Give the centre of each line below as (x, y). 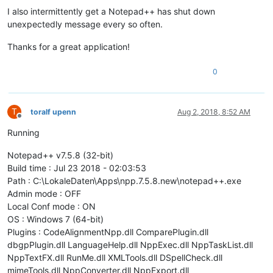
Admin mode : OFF (44, 194)
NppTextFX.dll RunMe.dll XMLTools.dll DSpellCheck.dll (115, 258)
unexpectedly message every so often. (85, 24)
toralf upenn (53, 112)
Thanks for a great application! (69, 47)
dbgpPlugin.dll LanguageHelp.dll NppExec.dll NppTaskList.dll (130, 245)
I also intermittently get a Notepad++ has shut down (111, 12)
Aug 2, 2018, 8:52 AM (214, 112)
